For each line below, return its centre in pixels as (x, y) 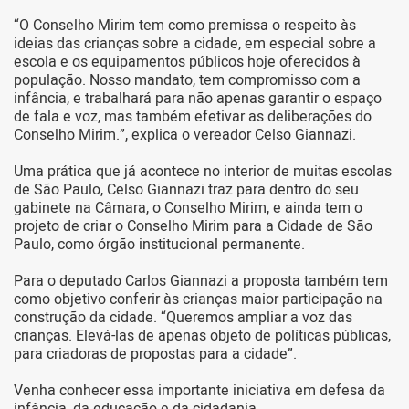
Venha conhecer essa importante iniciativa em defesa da (199, 391)
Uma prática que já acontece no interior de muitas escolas (203, 172)
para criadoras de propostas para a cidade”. (155, 355)
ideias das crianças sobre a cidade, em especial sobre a (195, 44)
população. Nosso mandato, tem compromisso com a (187, 81)
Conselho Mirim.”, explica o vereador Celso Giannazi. (185, 136)
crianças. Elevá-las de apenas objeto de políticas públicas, (202, 336)
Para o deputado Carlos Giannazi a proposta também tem (201, 282)
